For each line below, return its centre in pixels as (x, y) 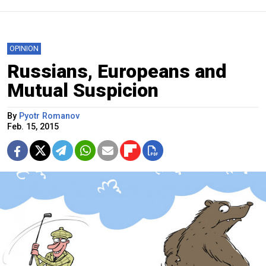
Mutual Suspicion (83, 91)
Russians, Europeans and (117, 72)
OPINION (24, 49)
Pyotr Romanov (49, 116)
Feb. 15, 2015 (33, 127)
